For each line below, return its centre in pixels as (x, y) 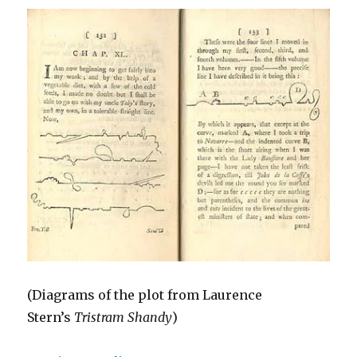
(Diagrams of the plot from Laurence (145, 295)
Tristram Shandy (124, 318)
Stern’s (51, 318)
